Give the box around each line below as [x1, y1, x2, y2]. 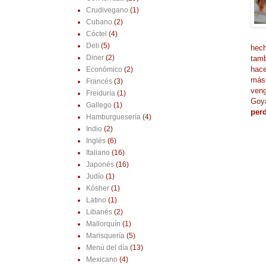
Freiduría [85, 89, 115, 98]
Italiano [85, 148, 110, 157]
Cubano [85, 18, 112, 27]
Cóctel [85, 30, 107, 39]
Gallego [85, 101, 112, 110]
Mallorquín [85, 220, 121, 229]
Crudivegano [85, 6, 128, 15]
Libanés [85, 208, 112, 217]
